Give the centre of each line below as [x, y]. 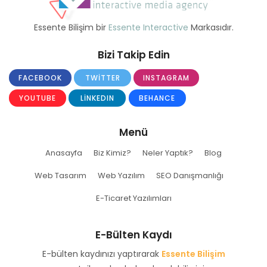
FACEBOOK [40, 77]
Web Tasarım [60, 175]
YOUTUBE [38, 98]
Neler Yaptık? [168, 153]
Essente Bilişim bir [71, 27]
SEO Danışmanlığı [190, 175]
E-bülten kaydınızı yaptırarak [102, 254]
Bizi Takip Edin [133, 55]
